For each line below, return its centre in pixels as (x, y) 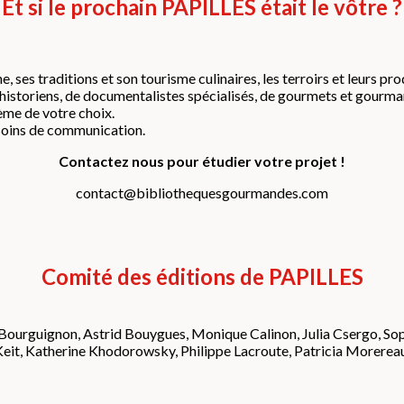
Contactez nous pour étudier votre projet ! (202, 161)
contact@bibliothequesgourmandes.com (202, 193)
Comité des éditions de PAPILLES (202, 277)
